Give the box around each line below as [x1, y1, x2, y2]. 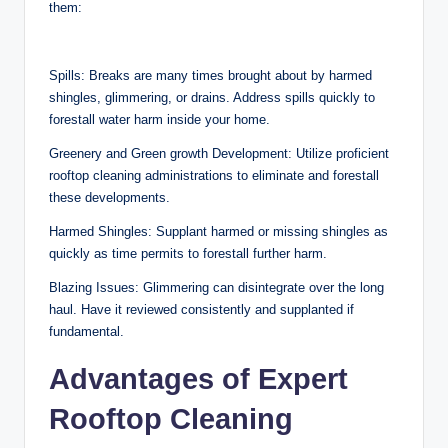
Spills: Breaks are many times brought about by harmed [49, 67, 372, 83]
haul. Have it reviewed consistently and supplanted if [49, 301, 354, 317]
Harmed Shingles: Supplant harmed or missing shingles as [49, 223, 388, 239]
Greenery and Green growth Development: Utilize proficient [49, 145, 389, 161]
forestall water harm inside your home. [49, 111, 270, 127]
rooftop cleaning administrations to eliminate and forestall [49, 167, 379, 183]
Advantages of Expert [49, 362, 348, 395]
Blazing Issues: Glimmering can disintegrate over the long [49, 279, 384, 295]
